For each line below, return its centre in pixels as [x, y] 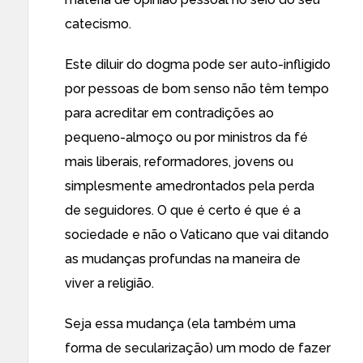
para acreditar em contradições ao [169, 113]
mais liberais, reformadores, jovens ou [179, 162]
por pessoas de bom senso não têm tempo [197, 89]
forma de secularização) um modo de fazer [198, 348]
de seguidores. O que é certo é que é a [183, 210]
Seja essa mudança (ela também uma [180, 324]
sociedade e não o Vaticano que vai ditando [197, 235]
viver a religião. [109, 283]
